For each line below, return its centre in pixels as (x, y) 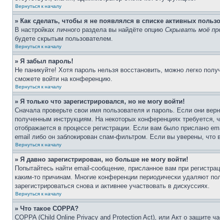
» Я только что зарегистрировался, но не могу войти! (100, 101)
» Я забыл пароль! (44, 61)
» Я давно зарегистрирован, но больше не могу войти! (101, 159)
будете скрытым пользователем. (64, 39)
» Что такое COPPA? (47, 208)
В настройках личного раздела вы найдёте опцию (90, 30)
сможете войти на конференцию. (64, 79)
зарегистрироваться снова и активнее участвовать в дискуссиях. (112, 186)
